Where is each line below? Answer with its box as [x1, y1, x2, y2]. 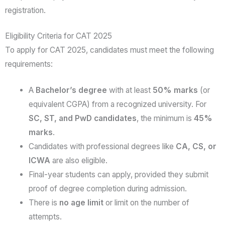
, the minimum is [136, 113, 194, 123]
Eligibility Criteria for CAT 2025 [5, 31, 112, 41]
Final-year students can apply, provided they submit [28, 169, 208, 179]
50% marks [152, 85, 198, 95]
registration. [5, 6, 46, 16]
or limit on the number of [103, 197, 189, 207]
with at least [106, 85, 153, 95]
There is [28, 197, 59, 207]
